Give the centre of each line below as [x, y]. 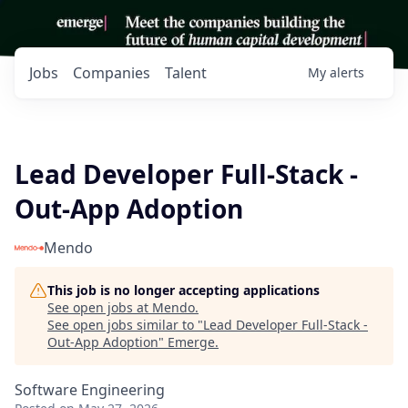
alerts [347, 72]
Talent [186, 73]
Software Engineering [90, 390]
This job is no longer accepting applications [184, 290]
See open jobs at [100, 307]
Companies [112, 73]
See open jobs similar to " [125, 325]
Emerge [191, 342]
